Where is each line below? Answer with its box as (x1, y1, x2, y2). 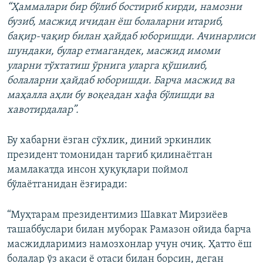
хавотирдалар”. (7, 104, 79, 116)
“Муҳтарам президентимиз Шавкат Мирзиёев (7, 210, 228, 221)
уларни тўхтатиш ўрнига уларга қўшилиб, (7, 60, 207, 72)
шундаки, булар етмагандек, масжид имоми (7, 46, 220, 58)
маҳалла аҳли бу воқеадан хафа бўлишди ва (7, 90, 214, 102)
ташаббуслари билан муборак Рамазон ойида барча (7, 224, 251, 236)
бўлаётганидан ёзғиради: (7, 179, 127, 191)
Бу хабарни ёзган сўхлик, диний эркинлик (7, 135, 211, 147)
